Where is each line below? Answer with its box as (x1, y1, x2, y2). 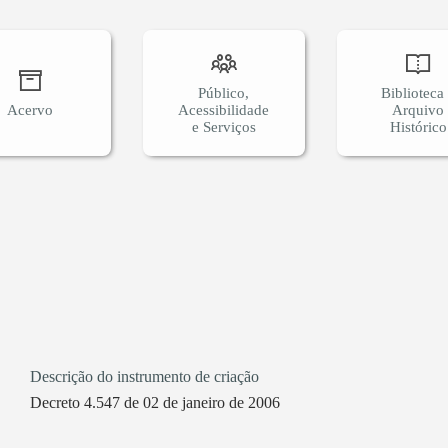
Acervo (6, 101, 53, 118)
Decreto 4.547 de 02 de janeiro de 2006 (29, 393, 280, 411)
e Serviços (191, 118, 256, 135)
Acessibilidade (178, 101, 270, 118)
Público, (198, 84, 250, 101)
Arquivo (392, 101, 445, 118)
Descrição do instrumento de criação (29, 368, 259, 386)
